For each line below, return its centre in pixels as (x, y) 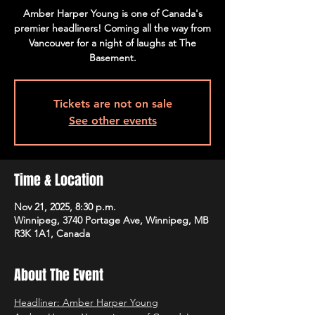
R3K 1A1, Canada (52, 233)
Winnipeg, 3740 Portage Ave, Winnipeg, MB (111, 220)
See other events (112, 121)
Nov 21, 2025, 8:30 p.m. (65, 207)
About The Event (59, 275)
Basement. (112, 58)
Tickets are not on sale (112, 104)
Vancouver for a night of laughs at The (112, 43)
